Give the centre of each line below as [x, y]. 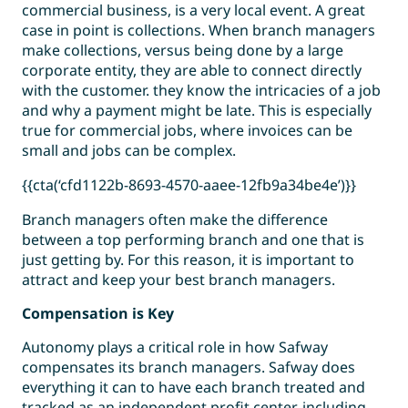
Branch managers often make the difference [175, 219]
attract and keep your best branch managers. [178, 280]
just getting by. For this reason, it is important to [188, 260]
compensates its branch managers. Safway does [189, 367]
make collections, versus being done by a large [183, 50]
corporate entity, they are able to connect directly [192, 70]
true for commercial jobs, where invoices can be [187, 130]
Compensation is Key [98, 313]
